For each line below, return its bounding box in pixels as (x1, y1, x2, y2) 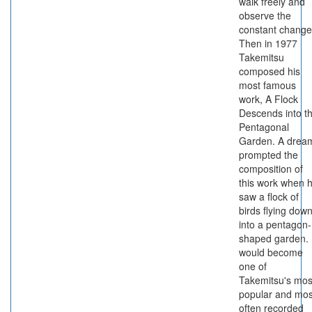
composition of (239, 162, 303, 175)
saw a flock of (239, 189, 299, 203)
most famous (239, 78, 296, 92)
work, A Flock (239, 92, 298, 106)
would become (239, 245, 303, 259)
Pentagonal (239, 120, 289, 134)
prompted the (239, 148, 298, 162)
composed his (239, 64, 300, 78)
